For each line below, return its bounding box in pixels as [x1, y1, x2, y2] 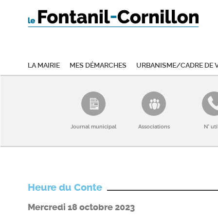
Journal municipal [71, 123, 116, 130]
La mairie [28, 59, 60, 71]
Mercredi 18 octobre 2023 [28, 201, 135, 213]
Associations [138, 123, 170, 130]
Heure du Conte [28, 182, 102, 193]
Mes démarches [70, 59, 127, 71]
